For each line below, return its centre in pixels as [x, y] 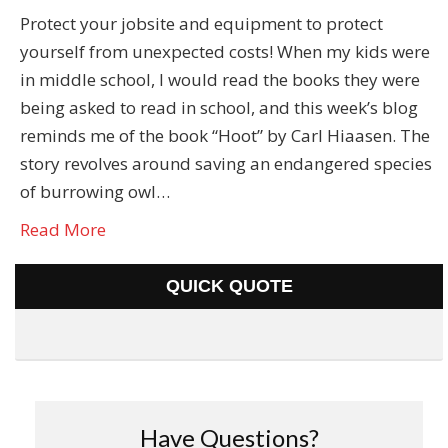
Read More [63, 230]
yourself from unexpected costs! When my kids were [225, 52]
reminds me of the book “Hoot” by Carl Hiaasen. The [225, 136]
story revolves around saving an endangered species [226, 164]
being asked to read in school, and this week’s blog [219, 108]
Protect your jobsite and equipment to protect [201, 24]
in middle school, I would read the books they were [220, 80]
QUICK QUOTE [229, 286]
